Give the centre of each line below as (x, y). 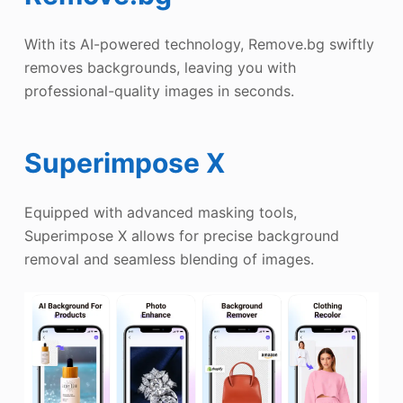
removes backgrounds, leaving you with (160, 68)
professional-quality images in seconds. (159, 91)
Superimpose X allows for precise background (181, 236)
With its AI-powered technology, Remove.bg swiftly (199, 45)
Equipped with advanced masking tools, (160, 213)
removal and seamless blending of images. (169, 260)
